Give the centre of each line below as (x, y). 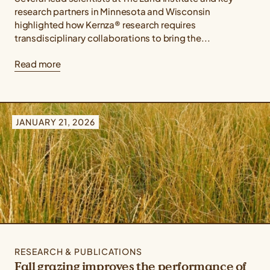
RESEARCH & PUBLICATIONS (78, 252)
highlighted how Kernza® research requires (105, 25)
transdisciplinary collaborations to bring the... (112, 38)
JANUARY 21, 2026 (55, 122)
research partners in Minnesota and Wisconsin (113, 11)
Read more (38, 64)
